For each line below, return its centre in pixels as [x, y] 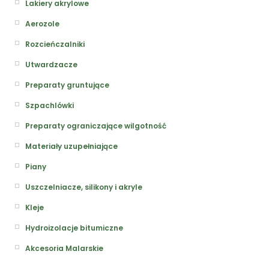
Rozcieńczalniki [55, 44]
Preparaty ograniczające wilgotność [96, 126]
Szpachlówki [50, 106]
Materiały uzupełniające [71, 147]
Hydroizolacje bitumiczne [74, 228]
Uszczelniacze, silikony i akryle [84, 187]
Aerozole [42, 24]
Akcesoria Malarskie [64, 249]
